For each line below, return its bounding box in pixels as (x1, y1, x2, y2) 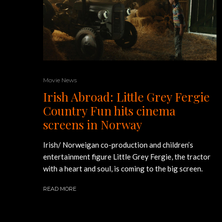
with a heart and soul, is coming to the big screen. (43, 164, 203, 173)
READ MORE (43, 185, 76, 192)
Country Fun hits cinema (43, 102, 175, 118)
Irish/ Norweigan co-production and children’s (43, 140, 193, 149)
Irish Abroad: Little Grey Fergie (43, 88, 210, 105)
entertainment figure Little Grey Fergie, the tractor (43, 152, 211, 161)
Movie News (43, 76, 77, 84)
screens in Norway (43, 116, 142, 132)
